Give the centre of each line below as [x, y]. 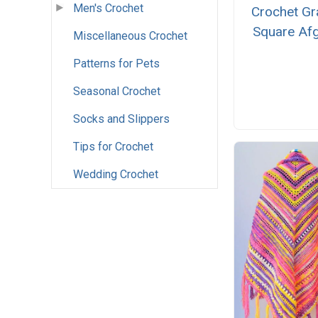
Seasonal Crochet [117, 92]
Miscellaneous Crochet [130, 36]
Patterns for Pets [116, 64]
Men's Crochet [108, 9]
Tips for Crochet [113, 147]
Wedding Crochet [116, 175]
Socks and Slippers [121, 119]
